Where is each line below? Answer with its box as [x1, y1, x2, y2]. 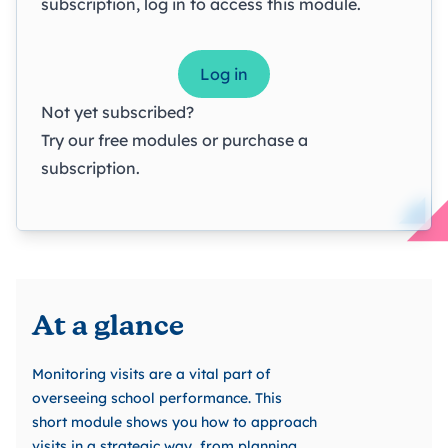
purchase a [222, 129, 308, 150]
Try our [41, 129, 98, 150]
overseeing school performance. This [32, 388, 282, 407]
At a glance [32, 313, 184, 342]
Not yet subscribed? [41, 101, 194, 122]
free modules [98, 129, 198, 150]
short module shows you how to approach [32, 412, 317, 431]
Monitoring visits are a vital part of [32, 364, 271, 383]
